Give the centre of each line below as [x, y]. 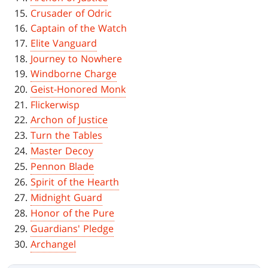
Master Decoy [62, 151]
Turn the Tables [67, 135]
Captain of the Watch [79, 28]
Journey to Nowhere [77, 59]
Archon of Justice [69, 120]
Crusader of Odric [71, 13]
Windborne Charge [74, 74]
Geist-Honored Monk [78, 89]
